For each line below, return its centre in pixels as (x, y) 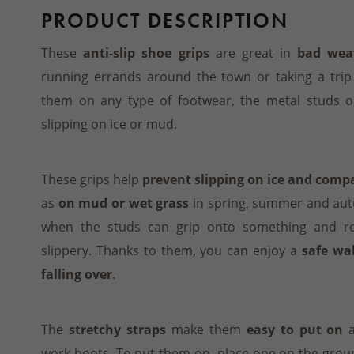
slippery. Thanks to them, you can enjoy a (171, 250)
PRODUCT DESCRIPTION (165, 21)
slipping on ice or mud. (109, 124)
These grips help (92, 179)
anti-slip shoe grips (146, 53)
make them (206, 329)
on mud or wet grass (124, 203)
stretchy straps (117, 330)
